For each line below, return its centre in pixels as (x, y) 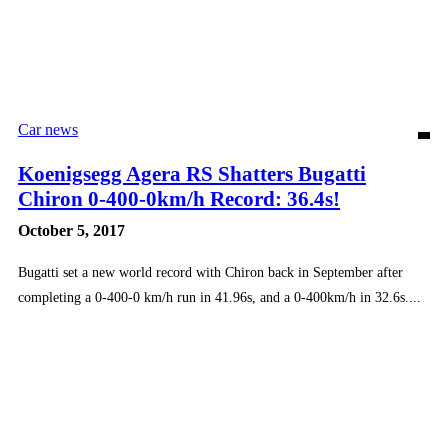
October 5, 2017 (71, 230)
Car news (48, 129)
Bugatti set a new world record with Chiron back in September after (210, 272)
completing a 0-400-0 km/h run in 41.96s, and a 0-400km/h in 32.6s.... (219, 297)
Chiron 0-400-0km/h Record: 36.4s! (179, 198)
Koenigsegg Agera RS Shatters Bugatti (192, 173)
